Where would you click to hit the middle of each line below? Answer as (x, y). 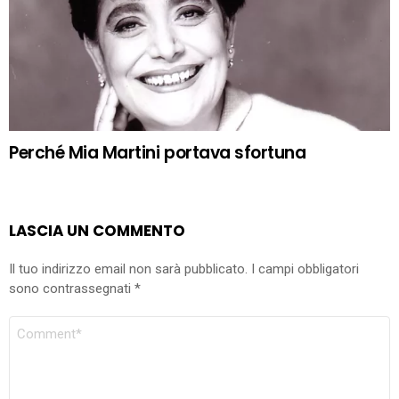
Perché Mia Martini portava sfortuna (158, 153)
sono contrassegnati (72, 289)
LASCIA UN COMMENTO (97, 230)
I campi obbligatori (303, 269)
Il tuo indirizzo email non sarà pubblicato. (128, 269)
